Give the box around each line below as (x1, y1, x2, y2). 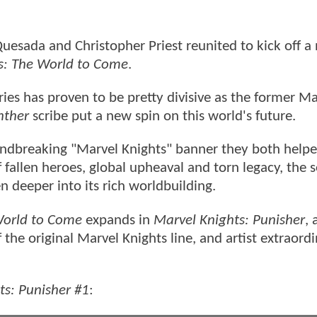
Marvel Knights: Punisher (154, 212, 305, 228)
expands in (82, 212, 154, 228)
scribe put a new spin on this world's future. (29, 109, 299, 125)
